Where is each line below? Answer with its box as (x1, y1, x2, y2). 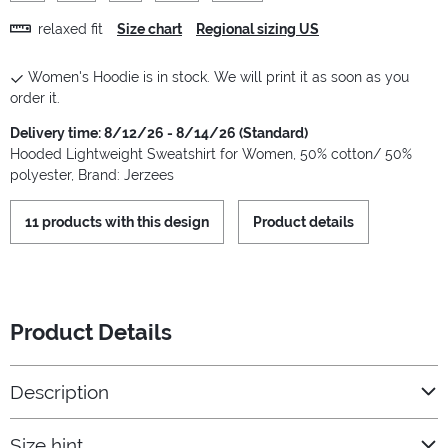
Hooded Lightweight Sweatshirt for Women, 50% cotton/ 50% (10, 146, 412, 163)
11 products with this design (25, 214, 209, 231)
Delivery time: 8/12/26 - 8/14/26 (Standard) (10, 125, 308, 142)
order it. (10, 90, 60, 107)
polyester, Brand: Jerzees (10, 167, 174, 184)
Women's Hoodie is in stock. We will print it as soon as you (28, 69, 409, 86)
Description (10, 380, 109, 404)
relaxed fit (38, 20, 103, 37)
